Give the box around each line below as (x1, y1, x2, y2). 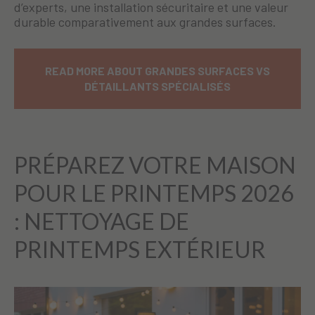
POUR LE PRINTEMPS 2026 (14, 179, 294, 207)
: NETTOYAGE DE (14, 207, 189, 236)
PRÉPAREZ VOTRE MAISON (14, 151, 296, 179)
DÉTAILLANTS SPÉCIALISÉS (84, 79, 231, 94)
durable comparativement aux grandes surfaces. (14, 14, 276, 30)
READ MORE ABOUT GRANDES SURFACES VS (45, 64, 270, 78)
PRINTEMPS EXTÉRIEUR (14, 236, 266, 264)
